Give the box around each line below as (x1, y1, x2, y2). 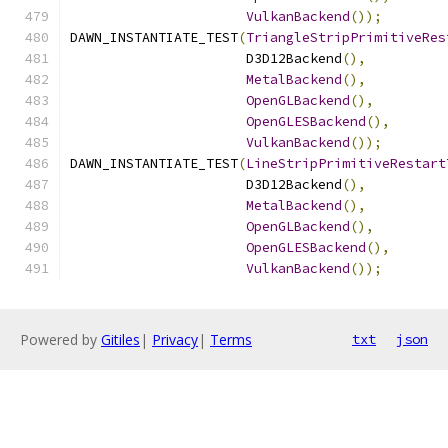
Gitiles (101, 330, 140, 349)
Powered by (20, 330, 101, 349)
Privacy (152, 330, 198, 349)
